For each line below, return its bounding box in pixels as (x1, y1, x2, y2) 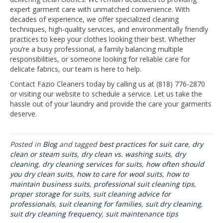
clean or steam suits (10, 149, 77, 159)
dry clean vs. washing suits (81, 149, 171, 159)
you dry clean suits (10, 169, 73, 179)
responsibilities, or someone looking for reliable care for (10, 54, 190, 64)
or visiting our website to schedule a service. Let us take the (10, 89, 202, 99)
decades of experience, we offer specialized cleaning (10, 14, 179, 24)
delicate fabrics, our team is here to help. (10, 64, 141, 74)
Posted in (10, 139, 43, 149)
